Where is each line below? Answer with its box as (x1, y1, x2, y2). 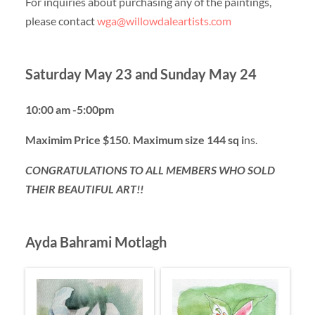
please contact (25, 13, 97, 27)
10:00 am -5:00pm (25, 102, 114, 116)
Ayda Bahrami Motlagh (25, 233, 167, 251)
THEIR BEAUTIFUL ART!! (25, 182, 143, 196)
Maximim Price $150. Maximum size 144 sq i (25, 132, 244, 146)
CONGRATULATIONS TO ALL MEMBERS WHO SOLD (25, 163, 275, 177)
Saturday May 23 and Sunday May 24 (25, 65, 257, 82)
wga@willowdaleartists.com (96, 13, 231, 27)
